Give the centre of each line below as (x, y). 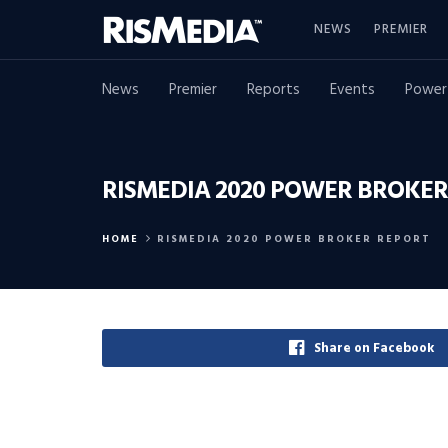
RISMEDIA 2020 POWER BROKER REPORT (294, 239)
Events (352, 90)
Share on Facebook (373, 348)
